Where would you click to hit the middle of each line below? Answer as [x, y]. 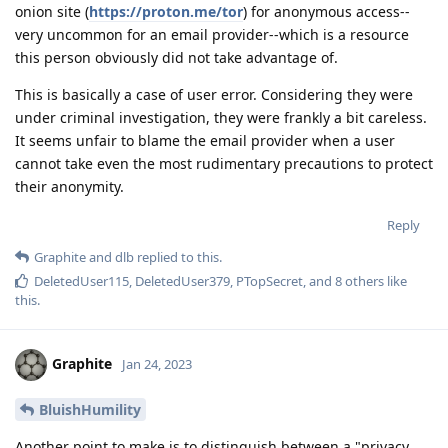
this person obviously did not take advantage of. [176, 58]
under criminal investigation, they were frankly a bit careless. [221, 118]
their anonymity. [69, 187]
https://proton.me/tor [166, 12]
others [363, 281]
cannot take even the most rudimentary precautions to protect [224, 164]
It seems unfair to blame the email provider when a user [205, 141]
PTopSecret [269, 281]
